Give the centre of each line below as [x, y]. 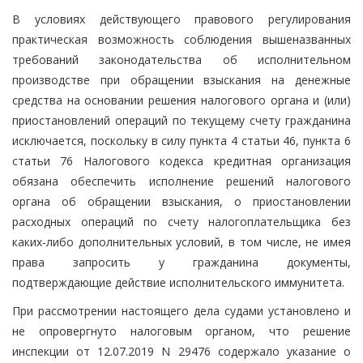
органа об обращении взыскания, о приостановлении [181, 201]
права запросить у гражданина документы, [181, 262]
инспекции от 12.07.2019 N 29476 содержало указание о [181, 351]
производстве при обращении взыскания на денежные [181, 79]
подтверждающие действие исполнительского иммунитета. [178, 282]
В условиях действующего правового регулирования [181, 19]
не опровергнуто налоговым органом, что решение [181, 331]
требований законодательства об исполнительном [181, 59]
